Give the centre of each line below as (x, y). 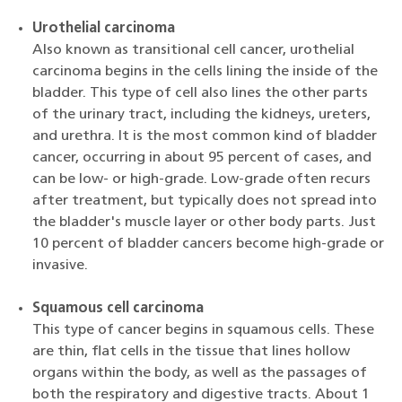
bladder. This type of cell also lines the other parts (200, 93)
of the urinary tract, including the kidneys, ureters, (201, 115)
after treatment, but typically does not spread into (205, 201)
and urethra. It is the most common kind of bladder (205, 136)
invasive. (60, 266)
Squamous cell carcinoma (118, 309)
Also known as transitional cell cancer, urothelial (193, 50)
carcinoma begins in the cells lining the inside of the (205, 72)
